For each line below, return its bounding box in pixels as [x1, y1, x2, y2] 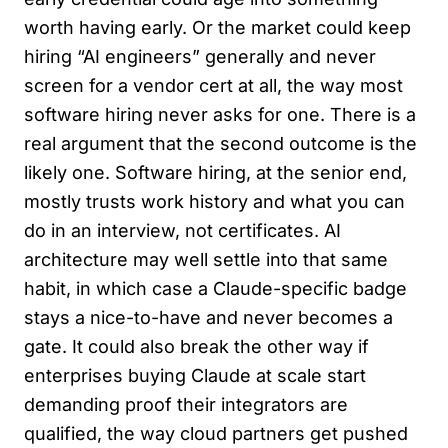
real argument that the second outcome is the [24, 132, 417, 154]
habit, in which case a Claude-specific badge [24, 277, 407, 299]
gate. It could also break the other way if [24, 335, 369, 357]
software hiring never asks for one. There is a [24, 103, 416, 125]
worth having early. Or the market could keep [24, 16, 411, 38]
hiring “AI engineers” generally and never [24, 45, 376, 67]
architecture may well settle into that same [24, 248, 388, 270]
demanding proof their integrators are [24, 393, 348, 415]
